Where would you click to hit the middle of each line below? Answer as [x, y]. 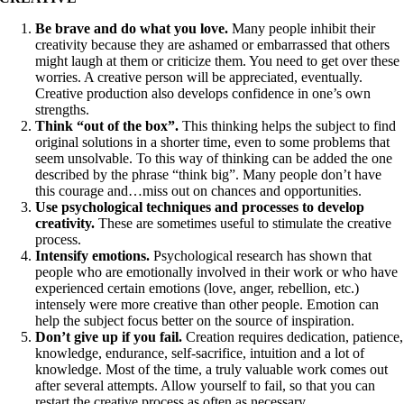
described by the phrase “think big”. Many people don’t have [209, 174]
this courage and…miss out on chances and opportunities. [199, 191]
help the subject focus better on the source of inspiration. [195, 321]
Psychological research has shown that [263, 256]
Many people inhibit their [302, 28]
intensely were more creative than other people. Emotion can [207, 304]
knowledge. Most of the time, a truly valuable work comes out [212, 369]
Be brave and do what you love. [132, 28]
